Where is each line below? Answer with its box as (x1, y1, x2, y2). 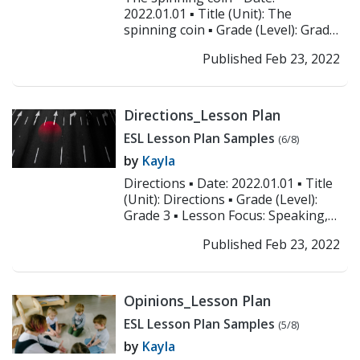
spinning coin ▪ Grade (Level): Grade (124, 21, 337, 39)
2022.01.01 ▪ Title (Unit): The (124, 5, 292, 22)
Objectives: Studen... (124, 53, 245, 71)
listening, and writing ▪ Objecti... (124, 223, 315, 240)
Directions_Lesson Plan (124, 105, 281, 125)
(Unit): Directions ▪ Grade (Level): (124, 190, 318, 208)
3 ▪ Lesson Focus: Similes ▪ (124, 37, 280, 55)
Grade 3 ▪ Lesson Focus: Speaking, (124, 207, 329, 224)
